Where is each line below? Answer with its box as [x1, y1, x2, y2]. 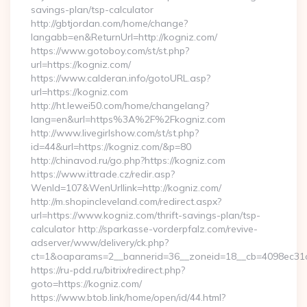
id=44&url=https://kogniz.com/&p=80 [31, 140, 191, 153]
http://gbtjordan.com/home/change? [31, 17, 188, 29]
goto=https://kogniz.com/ [31, 278, 142, 290]
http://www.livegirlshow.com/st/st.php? [31, 127, 199, 139]
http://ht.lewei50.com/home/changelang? [31, 99, 209, 112]
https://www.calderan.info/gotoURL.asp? [31, 72, 210, 84]
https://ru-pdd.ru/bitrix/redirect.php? [31, 264, 185, 276]
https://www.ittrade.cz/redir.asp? [31, 168, 175, 180]
